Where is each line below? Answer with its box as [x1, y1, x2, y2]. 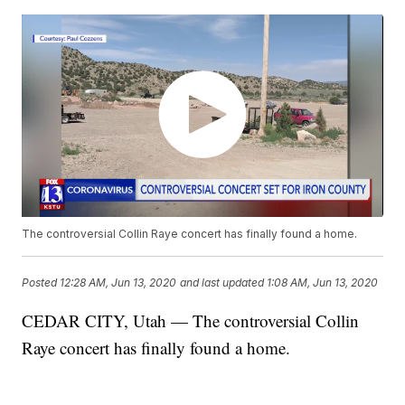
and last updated [180, 276, 265, 290]
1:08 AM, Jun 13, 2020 [267, 276, 379, 290]
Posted [22, 276, 61, 290]
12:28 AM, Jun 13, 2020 [60, 276, 177, 290]
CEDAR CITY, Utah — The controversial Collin [22, 309, 360, 333]
